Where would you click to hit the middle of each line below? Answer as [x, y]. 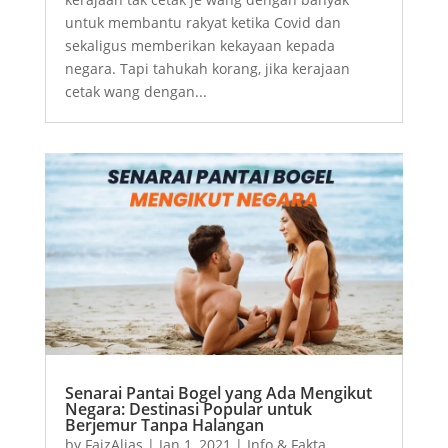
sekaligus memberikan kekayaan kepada [199, 46]
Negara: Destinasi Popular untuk [188, 408]
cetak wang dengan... [135, 92]
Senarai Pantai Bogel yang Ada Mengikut [218, 392]
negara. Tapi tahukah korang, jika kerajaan [207, 69]
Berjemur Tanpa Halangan [164, 424]
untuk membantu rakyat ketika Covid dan [202, 23]
